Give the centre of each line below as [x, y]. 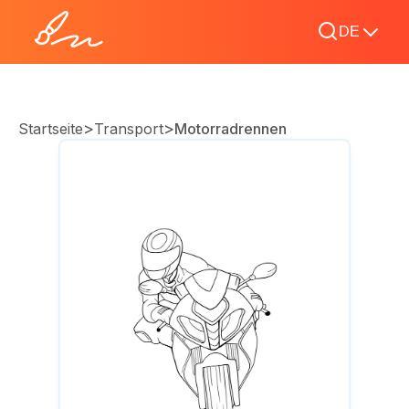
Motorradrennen [231, 129]
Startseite [51, 129]
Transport [129, 129]
